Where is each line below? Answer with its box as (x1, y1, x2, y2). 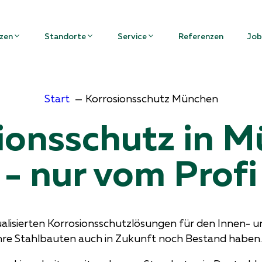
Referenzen (178, 30, 223, 41)
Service (118, 30, 147, 41)
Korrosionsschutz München (85, 92, 218, 105)
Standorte (44, 30, 86, 41)
